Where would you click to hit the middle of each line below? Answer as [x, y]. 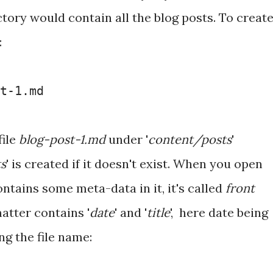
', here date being [219, 212]
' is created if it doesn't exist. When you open [134, 164]
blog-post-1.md [62, 139]
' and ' [131, 212]
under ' [127, 139]
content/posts [190, 139]
